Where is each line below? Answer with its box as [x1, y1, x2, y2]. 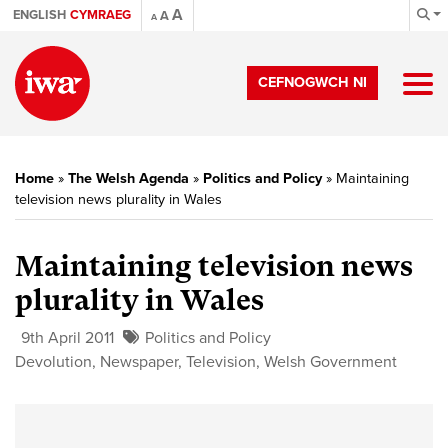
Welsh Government [264, 352, 397, 372]
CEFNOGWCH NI [258, 74, 367, 91]
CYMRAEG [70, 7, 131, 23]
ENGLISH [13, 7, 66, 23]
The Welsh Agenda [68, 170, 189, 187]
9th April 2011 [21, 328, 114, 348]
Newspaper [100, 352, 178, 372]
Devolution [15, 352, 92, 372]
